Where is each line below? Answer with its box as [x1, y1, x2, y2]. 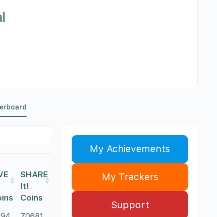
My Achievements [90, 143, 170, 155]
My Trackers [101, 170, 158, 183]
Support [110, 199, 149, 211]
